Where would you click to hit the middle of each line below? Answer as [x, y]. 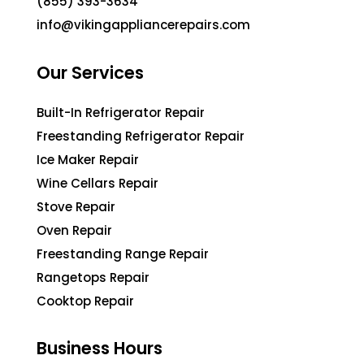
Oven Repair [74, 230]
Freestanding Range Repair [122, 253]
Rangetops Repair [93, 277]
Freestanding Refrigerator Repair [140, 136]
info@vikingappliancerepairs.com [143, 25]
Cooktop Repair [85, 301]
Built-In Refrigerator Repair [120, 112]
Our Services [90, 72]
